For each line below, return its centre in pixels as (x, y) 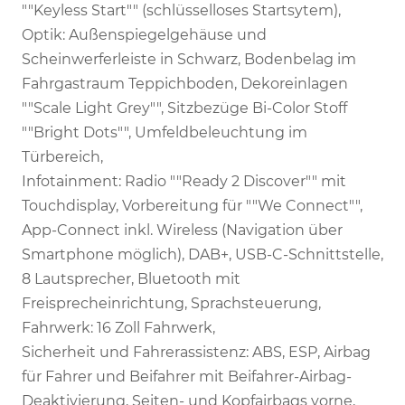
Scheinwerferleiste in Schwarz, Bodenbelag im (189, 59)
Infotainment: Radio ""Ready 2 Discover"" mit (184, 181)
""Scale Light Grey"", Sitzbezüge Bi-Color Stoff (184, 108)
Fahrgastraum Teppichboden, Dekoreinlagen (185, 83)
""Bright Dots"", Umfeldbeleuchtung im (165, 132)
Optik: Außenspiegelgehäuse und (144, 34)
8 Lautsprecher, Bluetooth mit (131, 278)
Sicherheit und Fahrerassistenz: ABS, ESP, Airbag (196, 352)
